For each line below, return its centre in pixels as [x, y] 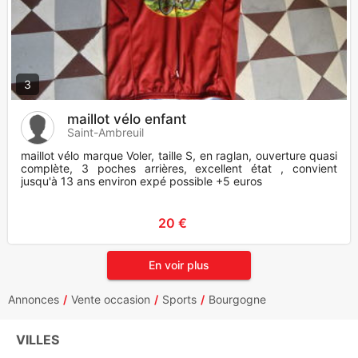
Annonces [34, 300]
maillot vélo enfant [127, 119]
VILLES [38, 340]
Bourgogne [237, 300]
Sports [179, 300]
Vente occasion [111, 300]
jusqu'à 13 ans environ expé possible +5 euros [141, 181]
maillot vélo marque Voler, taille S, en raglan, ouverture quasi [179, 156]
